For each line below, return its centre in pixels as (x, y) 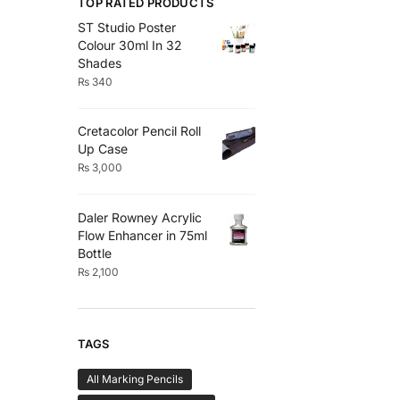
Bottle (95, 253)
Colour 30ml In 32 (130, 45)
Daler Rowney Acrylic (140, 217)
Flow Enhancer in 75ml (142, 235)
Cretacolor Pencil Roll (139, 131)
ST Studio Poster (127, 27)
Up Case (103, 149)
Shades (100, 62)
